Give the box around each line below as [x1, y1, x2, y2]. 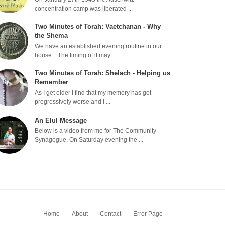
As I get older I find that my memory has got [35, 90, 152, 96]
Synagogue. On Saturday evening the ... [35, 137, 144, 143]
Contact [100, 210, 121, 218]
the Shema [35, 32, 68, 40]
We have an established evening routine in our [35, 43, 162, 49]
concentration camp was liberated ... [35, 5, 133, 12]
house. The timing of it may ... [35, 52, 117, 58]
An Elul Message [35, 116, 87, 124]
